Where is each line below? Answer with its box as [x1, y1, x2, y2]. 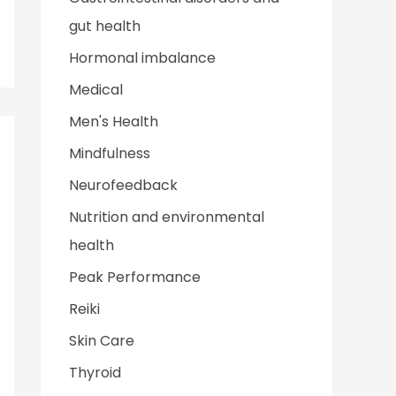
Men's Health [69, 110, 158, 132]
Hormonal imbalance [69, 47, 216, 68]
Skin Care [69, 330, 134, 351]
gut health [69, 15, 141, 36]
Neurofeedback [69, 174, 178, 195]
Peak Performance [69, 266, 201, 287]
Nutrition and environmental [69, 206, 264, 227]
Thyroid [69, 362, 121, 383]
